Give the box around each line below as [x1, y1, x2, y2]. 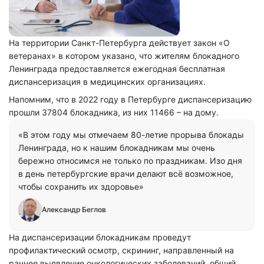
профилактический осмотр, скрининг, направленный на [9, 245, 234, 255]
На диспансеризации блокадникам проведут [9, 232, 191, 242]
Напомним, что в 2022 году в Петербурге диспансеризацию [9, 94, 252, 104]
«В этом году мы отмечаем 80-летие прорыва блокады [18, 130, 244, 140]
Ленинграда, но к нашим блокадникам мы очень [18, 143, 215, 153]
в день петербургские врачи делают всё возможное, [18, 169, 233, 179]
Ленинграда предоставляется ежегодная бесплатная [9, 64, 225, 74]
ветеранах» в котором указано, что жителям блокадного [9, 51, 239, 61]
